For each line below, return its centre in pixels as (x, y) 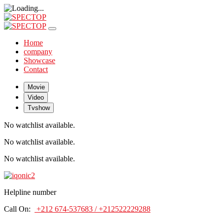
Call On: (19, 209)
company (38, 52)
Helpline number (30, 192)
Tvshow (39, 108)
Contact (36, 69)
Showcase (39, 60)
